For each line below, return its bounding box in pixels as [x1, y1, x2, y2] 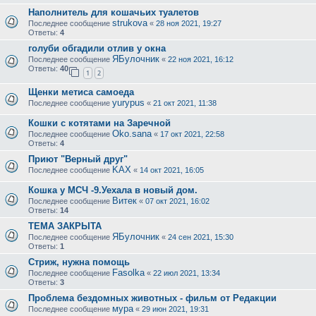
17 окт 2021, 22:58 [160, 130, 224, 139]
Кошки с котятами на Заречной [28, 118, 171, 129]
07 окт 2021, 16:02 [145, 197, 209, 206]
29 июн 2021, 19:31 [142, 305, 209, 314]
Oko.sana [112, 128, 152, 140]
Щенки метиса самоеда [28, 87, 134, 98]
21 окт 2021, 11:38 [153, 99, 217, 108]
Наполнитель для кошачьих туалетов [28, 6, 199, 18]
